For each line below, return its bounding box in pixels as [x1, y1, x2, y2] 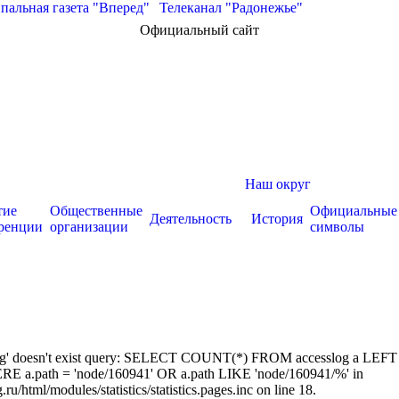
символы [310, 219, 364, 234]
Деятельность [150, 211, 232, 226]
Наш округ [245, 176, 311, 191]
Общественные [50, 203, 142, 218]
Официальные [310, 203, 397, 218]
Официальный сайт [140, 22, 259, 37]
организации [50, 219, 128, 234]
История [251, 211, 303, 226]
